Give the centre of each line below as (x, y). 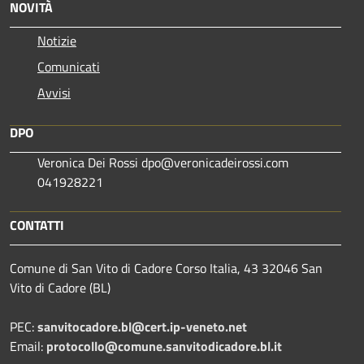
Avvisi (54, 92)
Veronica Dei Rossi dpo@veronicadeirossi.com (165, 162)
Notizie (57, 40)
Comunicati (69, 66)
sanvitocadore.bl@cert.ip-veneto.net (142, 326)
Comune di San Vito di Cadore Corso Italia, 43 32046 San (166, 268)
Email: (28, 346)
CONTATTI (37, 225)
